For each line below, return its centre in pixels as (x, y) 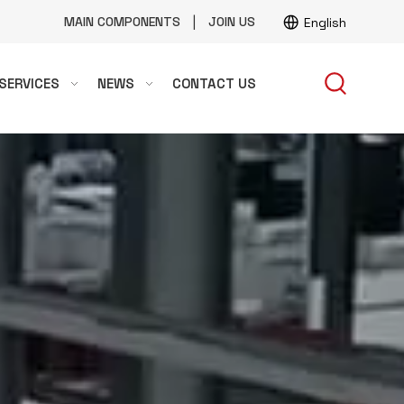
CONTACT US (215, 83)
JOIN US (231, 22)
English (325, 23)
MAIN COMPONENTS (122, 22)
